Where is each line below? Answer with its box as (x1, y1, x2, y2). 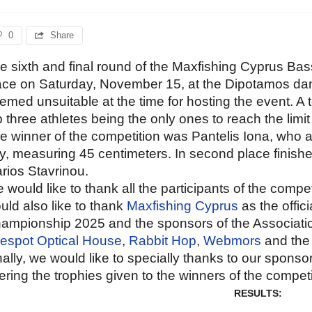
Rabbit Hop (128, 233, 196, 249)
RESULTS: (233, 288, 282, 299)
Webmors (203, 233, 261, 249)
